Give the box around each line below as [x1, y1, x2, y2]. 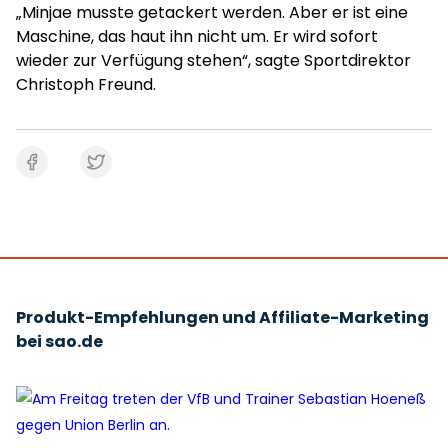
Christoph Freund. [16, 73, 156, 96]
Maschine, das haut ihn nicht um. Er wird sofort [16, 25, 378, 48]
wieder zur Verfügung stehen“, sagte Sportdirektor [16, 49, 411, 72]
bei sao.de [16, 330, 103, 353]
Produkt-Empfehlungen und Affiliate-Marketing [16, 306, 429, 329]
